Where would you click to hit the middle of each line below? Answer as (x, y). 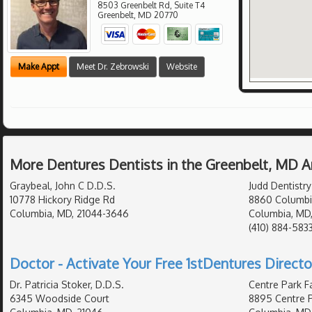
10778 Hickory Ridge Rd (62, 199)
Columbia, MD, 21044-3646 (69, 213)
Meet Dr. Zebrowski (113, 67)
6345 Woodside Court (60, 298)
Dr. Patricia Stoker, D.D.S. (67, 284)
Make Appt (39, 67)
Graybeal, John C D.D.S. (63, 185)
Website (182, 67)
